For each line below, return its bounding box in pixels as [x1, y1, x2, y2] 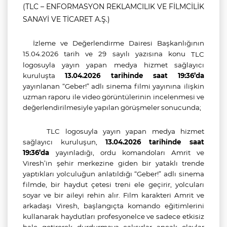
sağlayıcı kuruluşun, [23, 138, 105, 146]
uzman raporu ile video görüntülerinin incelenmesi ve [23, 93, 204, 101]
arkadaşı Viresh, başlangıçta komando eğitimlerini [23, 202, 204, 210]
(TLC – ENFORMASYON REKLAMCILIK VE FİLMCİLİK [23, 2, 204, 11]
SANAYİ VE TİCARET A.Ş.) [23, 15, 110, 24]
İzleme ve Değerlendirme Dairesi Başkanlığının [33, 39, 204, 47]
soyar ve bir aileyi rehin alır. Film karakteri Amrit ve [23, 191, 204, 199]
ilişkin [184, 82, 205, 90]
